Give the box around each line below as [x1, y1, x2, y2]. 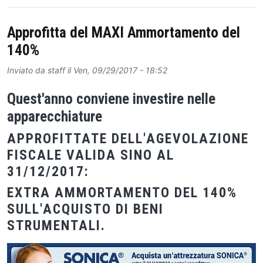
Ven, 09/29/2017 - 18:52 [73, 65, 167, 76]
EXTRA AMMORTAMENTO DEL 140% [7, 184, 237, 201]
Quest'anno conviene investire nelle [7, 90, 215, 107]
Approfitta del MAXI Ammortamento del [7, 24, 240, 42]
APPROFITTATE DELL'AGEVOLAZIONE [7, 130, 249, 147]
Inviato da [7, 65, 48, 76]
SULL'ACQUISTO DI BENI [7, 200, 164, 217]
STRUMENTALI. [7, 217, 106, 234]
